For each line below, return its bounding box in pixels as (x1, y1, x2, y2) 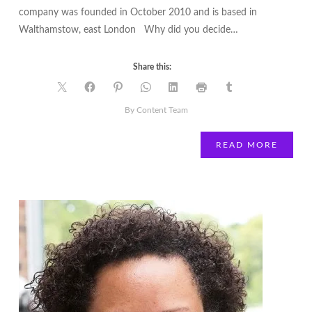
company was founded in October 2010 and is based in (18, 8, 257, 17)
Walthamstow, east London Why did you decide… (18, 25, 238, 35)
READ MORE (216, 141, 279, 149)
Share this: (132, 63, 171, 71)
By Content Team (124, 106, 188, 114)
